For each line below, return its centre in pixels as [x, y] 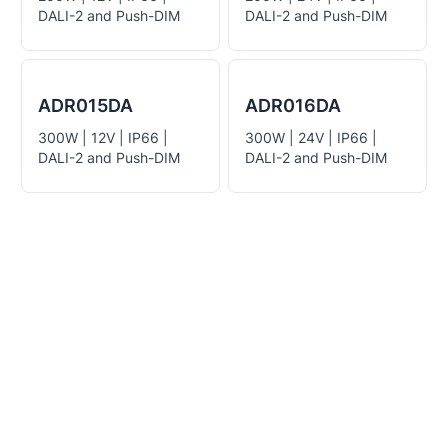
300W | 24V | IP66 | [311, 137]
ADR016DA [293, 105]
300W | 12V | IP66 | [103, 137]
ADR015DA [85, 105]
